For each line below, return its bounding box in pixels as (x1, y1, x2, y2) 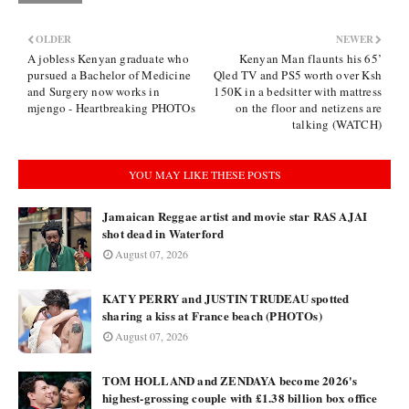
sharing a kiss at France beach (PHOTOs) (102, 307, 322, 325)
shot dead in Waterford (102, 225, 225, 243)
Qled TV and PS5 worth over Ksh (214, 67, 382, 84)
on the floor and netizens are (236, 100, 382, 117)
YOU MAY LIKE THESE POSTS (128, 167, 281, 183)
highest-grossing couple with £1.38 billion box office (102, 389, 378, 407)
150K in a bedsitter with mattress (214, 83, 382, 100)
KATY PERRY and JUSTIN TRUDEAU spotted (102, 289, 350, 308)
